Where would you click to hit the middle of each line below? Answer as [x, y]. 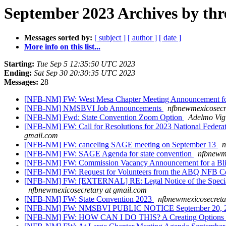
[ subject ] [110, 38]
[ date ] [170, 38]
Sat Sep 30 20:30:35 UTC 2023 [84, 73]
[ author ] [142, 38]
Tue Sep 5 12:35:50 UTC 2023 [86, 64]
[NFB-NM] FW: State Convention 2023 [89, 199]
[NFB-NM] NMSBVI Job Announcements [94, 108]
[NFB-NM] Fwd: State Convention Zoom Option [104, 118]
